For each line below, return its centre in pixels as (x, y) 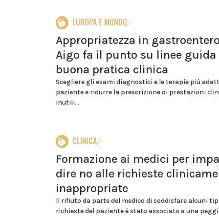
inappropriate (92, 188)
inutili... (67, 102)
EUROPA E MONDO (100, 22)
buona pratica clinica (112, 69)
